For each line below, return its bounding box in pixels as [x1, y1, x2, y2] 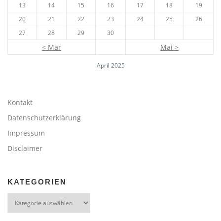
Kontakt [7, 97, 33, 107]
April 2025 [96, 61, 125, 70]
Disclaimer [7, 143, 42, 153]
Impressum [7, 128, 45, 138]
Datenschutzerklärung [7, 112, 81, 122]
